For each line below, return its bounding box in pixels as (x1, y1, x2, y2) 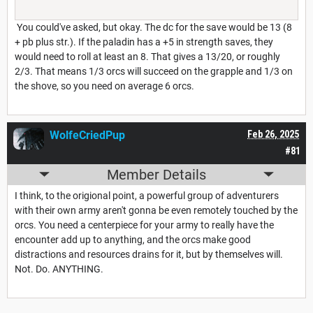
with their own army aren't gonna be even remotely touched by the (15, 204, 298, 216)
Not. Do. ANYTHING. (15, 263, 103, 275)
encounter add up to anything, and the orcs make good (15, 233, 251, 245)
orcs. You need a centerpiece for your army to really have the (15, 219, 274, 231)
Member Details (107, 166, 206, 183)
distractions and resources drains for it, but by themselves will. (15, 248, 283, 260)
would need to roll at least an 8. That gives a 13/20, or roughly (15, 50, 280, 62)
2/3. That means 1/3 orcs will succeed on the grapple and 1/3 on (15, 65, 293, 77)
